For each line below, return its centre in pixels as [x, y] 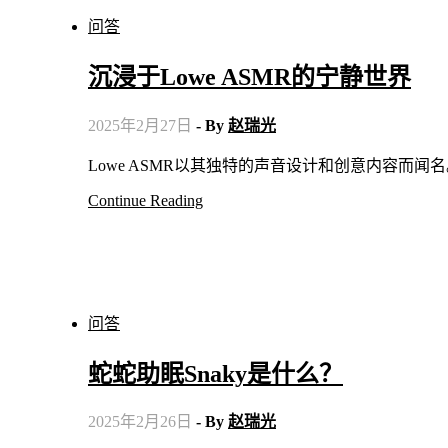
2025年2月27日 [140, 125]
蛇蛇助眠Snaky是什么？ [215, 373]
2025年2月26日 [140, 422]
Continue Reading [145, 200]
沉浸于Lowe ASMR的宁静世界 [249, 76]
